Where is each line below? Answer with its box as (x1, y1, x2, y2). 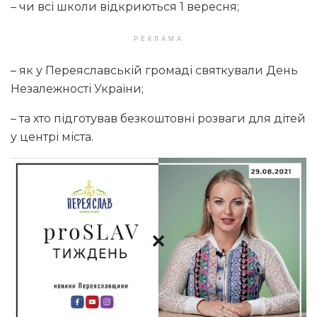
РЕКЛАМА (133, 35, 184, 42)
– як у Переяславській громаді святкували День (11, 63, 298, 77)
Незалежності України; (11, 81, 144, 96)
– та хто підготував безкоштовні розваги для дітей (11, 111, 306, 125)
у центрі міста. (11, 129, 93, 144)
